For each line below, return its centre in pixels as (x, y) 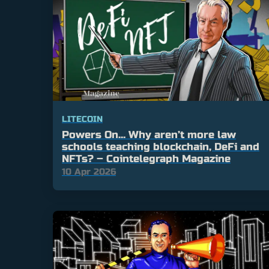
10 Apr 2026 (89, 172)
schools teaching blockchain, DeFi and (161, 147)
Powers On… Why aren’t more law (149, 135)
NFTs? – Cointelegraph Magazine (146, 159)
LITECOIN (82, 119)
